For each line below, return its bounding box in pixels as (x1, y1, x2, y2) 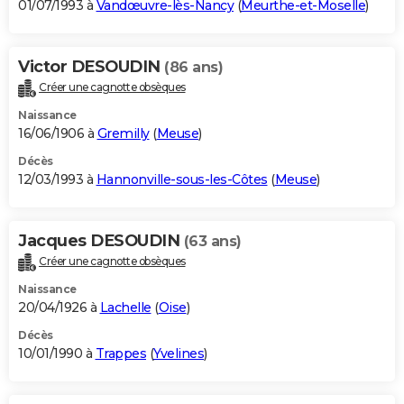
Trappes (95, 345, 146, 363)
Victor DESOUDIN (18, 57, 164, 78)
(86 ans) (164, 59, 223, 77)
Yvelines (153, 345, 204, 363)
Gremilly (96, 125, 150, 142)
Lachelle (99, 299, 151, 317)
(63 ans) (183, 233, 242, 251)
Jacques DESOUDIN (18, 231, 184, 252)
